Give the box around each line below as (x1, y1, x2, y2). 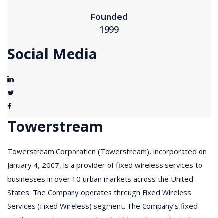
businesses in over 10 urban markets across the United (7, 173, 193, 183)
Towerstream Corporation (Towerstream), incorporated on (7, 146, 207, 156)
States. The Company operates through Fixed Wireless (7, 187, 191, 197)
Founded (91, 10, 127, 22)
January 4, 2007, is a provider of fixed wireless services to (7, 160, 202, 170)
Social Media (7, 43, 97, 64)
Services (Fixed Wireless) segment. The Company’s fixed (7, 200, 198, 211)
